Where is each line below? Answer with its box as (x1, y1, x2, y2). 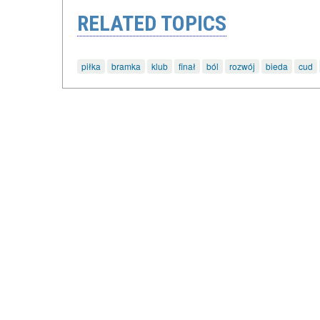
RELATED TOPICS (77, 10, 226, 36)
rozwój (229, 59, 255, 72)
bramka (111, 59, 141, 72)
